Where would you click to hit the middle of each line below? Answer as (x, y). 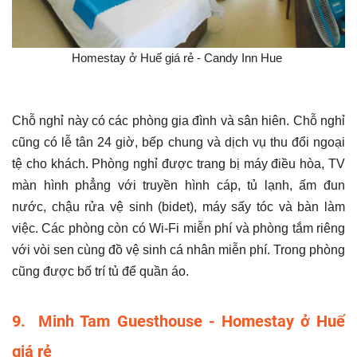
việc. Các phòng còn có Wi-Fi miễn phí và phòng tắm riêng (178, 228)
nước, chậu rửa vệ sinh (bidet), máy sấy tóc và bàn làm (178, 206)
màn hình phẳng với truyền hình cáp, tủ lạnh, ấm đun (178, 185)
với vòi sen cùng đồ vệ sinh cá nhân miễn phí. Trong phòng (178, 249)
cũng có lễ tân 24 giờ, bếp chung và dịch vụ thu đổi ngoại (178, 142)
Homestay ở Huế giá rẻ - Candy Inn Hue (178, 57)
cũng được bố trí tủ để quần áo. (100, 271)
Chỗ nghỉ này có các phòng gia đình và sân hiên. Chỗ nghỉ (178, 120)
